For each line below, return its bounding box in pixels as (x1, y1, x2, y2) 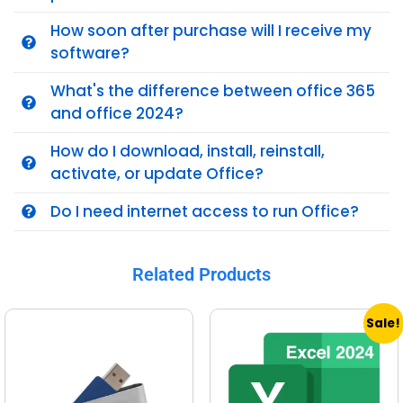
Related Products (132, 263, 271, 285)
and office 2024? (50, 102, 184, 124)
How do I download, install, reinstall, (50, 139, 325, 162)
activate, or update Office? (50, 162, 264, 184)
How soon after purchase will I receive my (50, 19, 372, 41)
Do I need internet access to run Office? (50, 200, 359, 222)
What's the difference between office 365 (50, 79, 375, 102)
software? (50, 41, 130, 64)
